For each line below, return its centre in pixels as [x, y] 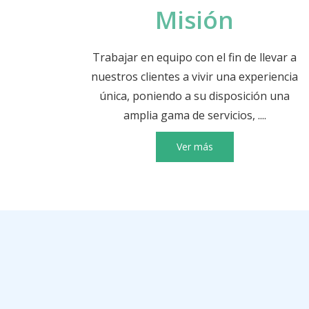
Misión [195, 19]
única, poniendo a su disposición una [195, 96]
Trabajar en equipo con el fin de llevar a [195, 57]
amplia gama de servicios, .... [195, 115]
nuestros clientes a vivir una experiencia [195, 76]
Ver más [195, 146]
